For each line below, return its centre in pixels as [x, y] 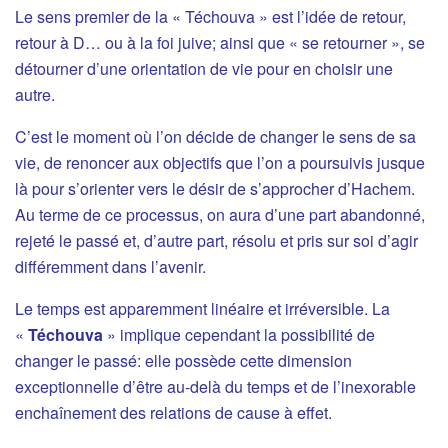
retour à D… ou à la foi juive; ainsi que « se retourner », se [220, 43]
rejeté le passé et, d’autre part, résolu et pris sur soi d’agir [216, 241]
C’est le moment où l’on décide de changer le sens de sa [215, 137]
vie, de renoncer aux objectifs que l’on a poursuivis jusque [220, 163]
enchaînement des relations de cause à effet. [173, 413]
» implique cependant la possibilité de [239, 335]
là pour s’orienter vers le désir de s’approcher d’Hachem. [215, 189]
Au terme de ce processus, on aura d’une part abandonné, [220, 215]
